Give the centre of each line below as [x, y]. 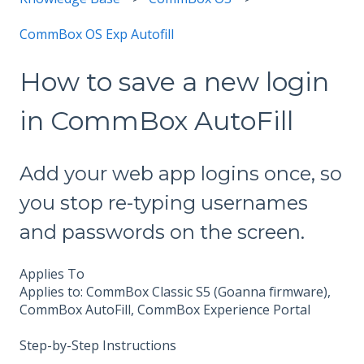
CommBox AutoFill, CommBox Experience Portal [165, 310]
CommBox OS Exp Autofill [97, 35]
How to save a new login [174, 82]
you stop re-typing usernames [164, 202]
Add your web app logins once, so [181, 173]
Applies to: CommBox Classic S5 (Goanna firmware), [175, 292]
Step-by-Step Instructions [98, 346]
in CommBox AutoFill [156, 121]
